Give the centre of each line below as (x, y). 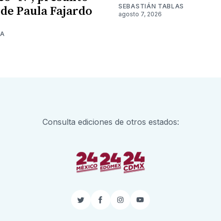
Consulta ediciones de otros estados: (110, 122)
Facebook (119, 204)
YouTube (156, 204)
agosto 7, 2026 (140, 14)
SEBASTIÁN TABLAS (151, 6)
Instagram (138, 204)
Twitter (93, 204)
